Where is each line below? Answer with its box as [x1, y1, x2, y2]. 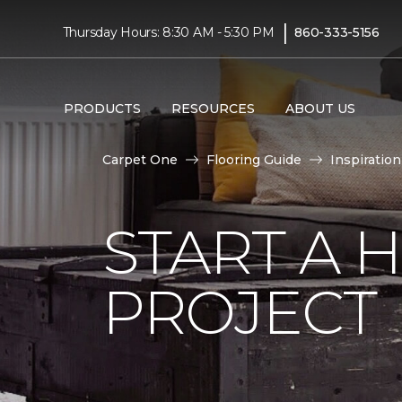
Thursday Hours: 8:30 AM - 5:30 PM [62, 23, 275, 40]
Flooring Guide [206, 152, 301, 168]
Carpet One [102, 152, 178, 168]
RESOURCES [170, 100, 255, 117]
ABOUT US [284, 100, 355, 117]
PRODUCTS [63, 100, 141, 117]
